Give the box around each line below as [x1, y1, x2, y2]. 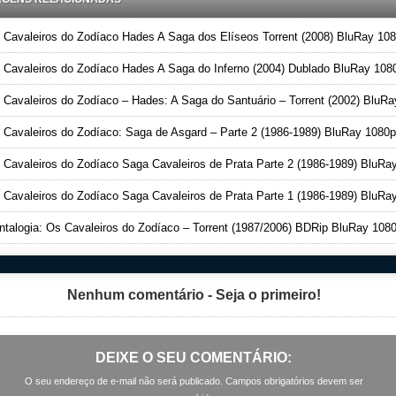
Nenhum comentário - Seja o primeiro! [66, 287, 321, 302]
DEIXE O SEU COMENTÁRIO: [95, 350, 292, 365]
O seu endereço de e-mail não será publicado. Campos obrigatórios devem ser [24, 376, 363, 386]
